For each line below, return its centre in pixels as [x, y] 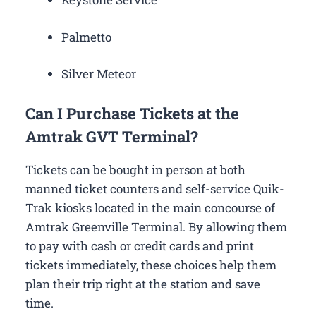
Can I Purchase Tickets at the [132, 113]
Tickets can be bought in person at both [135, 169]
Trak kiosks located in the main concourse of [150, 207]
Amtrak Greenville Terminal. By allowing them [156, 226]
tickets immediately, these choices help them [151, 265]
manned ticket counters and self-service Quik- [155, 188]
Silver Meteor [99, 74]
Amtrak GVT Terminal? [112, 136]
